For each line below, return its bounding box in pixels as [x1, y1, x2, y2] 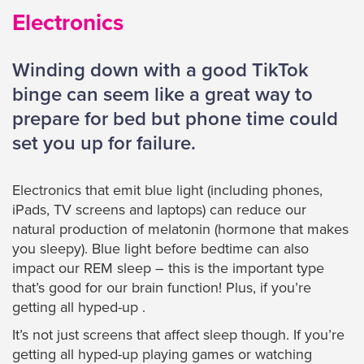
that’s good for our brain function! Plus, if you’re [12, 279, 311, 297]
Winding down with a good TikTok [12, 58, 309, 83]
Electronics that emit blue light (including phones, [12, 181, 323, 200]
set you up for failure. [12, 132, 196, 156]
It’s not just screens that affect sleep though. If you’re [12, 326, 344, 344]
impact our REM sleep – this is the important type [12, 259, 324, 278]
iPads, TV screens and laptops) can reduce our [12, 201, 306, 219]
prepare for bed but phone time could [12, 107, 338, 132]
